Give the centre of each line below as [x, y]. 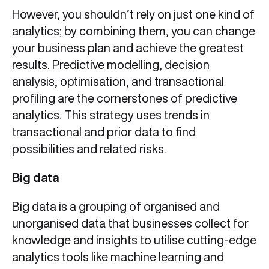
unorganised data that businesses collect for [130, 223]
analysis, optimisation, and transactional [118, 82]
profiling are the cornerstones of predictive [125, 98]
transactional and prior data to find [104, 132]
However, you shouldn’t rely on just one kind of [133, 14]
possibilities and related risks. [89, 149]
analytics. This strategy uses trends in [111, 115]
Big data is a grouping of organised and [116, 207]
